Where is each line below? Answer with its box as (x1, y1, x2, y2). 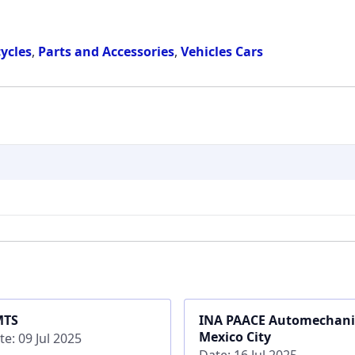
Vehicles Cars (181, 42, 263, 60)
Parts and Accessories (38, 42, 174, 60)
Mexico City (198, 327, 271, 345)
